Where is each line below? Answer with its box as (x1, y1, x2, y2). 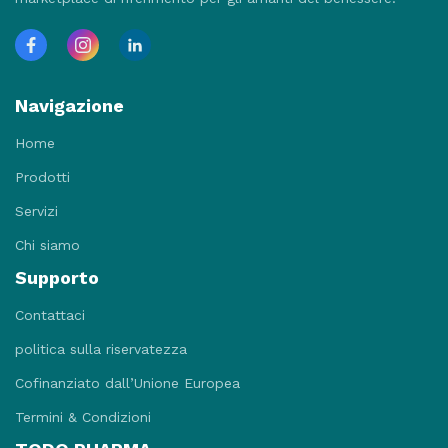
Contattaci (15, 307, 85, 323)
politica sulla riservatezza (15, 341, 187, 357)
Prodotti (15, 169, 70, 185)
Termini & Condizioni (15, 409, 151, 425)
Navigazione (15, 95, 124, 116)
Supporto (15, 267, 99, 288)
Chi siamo (15, 237, 80, 253)
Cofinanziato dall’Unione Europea (15, 375, 240, 391)
